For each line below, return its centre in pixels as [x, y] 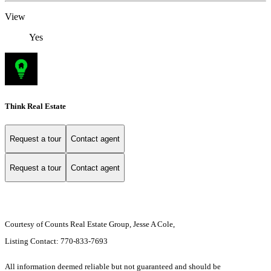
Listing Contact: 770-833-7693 [57, 241]
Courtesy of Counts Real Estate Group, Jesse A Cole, [90, 224]
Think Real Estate [35, 106]
